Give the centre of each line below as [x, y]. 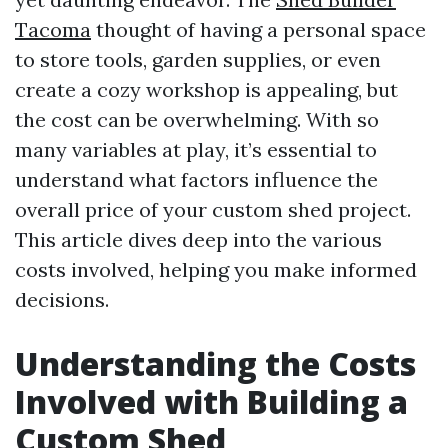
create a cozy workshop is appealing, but [206, 89]
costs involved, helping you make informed [216, 269]
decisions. [62, 299]
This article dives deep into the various [198, 239]
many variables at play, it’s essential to [196, 149]
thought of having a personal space [258, 29]
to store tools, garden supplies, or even [198, 59]
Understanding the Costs [215, 363]
